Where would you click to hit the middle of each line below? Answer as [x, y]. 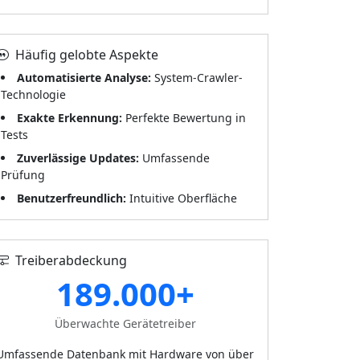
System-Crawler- [197, 78]
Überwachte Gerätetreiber [125, 323]
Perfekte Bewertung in [184, 118]
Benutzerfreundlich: [72, 198]
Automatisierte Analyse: [84, 78]
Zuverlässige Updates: [78, 158]
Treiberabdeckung [71, 260]
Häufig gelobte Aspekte [87, 55]
